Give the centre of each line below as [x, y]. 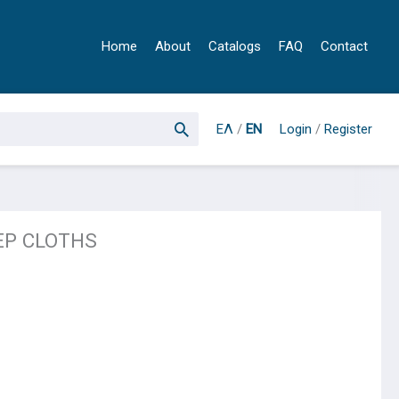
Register [348, 129]
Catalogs [235, 46]
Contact [344, 46]
